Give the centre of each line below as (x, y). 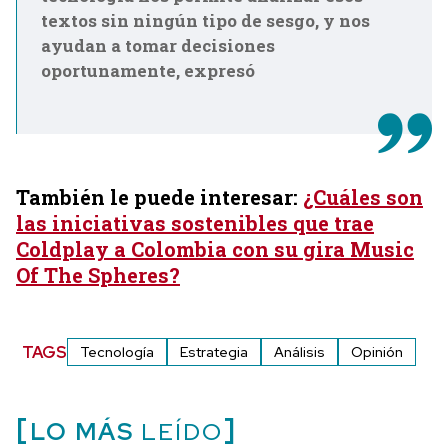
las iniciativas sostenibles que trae (195, 223)
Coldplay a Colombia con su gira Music (215, 249)
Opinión (377, 352)
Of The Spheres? (98, 275)
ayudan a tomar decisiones (158, 45)
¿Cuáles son (363, 197)
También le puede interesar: (159, 197)
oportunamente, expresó (148, 70)
